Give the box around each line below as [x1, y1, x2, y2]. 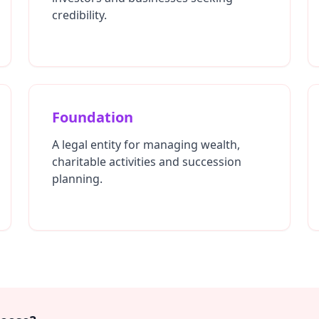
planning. [52, 171, 103, 187]
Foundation [52, 108, 133, 127]
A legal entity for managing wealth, [52, 137, 240, 152]
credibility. [52, 7, 107, 23]
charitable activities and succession [52, 154, 241, 169]
